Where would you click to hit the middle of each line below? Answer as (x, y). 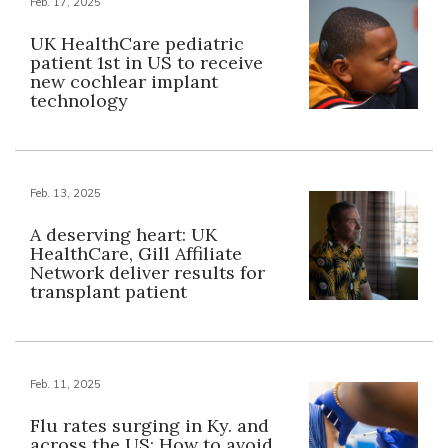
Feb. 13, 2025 (65, 192)
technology (79, 100)
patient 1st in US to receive (146, 62)
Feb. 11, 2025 (65, 383)
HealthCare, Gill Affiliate (136, 253)
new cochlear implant (124, 81)
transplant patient (108, 291)
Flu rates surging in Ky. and (149, 425)
